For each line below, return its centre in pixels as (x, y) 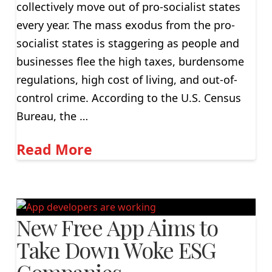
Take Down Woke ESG (116, 249)
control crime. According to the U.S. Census (128, 98)
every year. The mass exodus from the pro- (125, 25)
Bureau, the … (52, 116)
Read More (54, 149)
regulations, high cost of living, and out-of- (127, 80)
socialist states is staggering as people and (127, 43)
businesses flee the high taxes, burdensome (130, 62)
